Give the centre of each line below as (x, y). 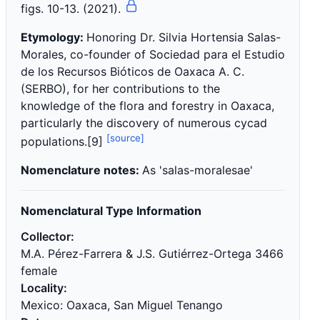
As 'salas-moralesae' (197, 170)
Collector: (47, 237)
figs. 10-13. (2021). (72, 9)
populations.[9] (64, 142)
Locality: (44, 288)
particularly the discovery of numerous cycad (144, 123)
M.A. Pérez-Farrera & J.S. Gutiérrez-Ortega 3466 (152, 254)
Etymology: (54, 37)
